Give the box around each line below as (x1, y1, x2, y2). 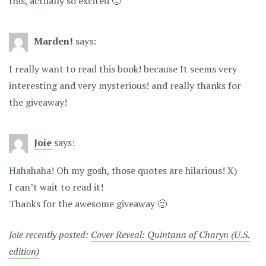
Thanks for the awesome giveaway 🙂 (9, 197, 167, 210)
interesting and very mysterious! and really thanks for (9, 78, 241, 92)
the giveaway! (9, 95, 67, 109)
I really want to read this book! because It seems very (9, 62, 237, 75)
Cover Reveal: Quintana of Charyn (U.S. (91, 227, 250, 241)
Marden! (34, 34, 73, 47)
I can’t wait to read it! (9, 180, 103, 194)
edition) (9, 244, 39, 258)
